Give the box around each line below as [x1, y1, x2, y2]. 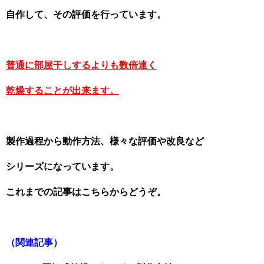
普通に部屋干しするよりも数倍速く [6, 60, 157, 70]
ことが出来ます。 [44, 85, 119, 95]
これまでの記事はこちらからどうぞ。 [6, 187, 166, 197]
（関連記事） [6, 237, 62, 247]
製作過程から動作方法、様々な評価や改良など [6, 136, 204, 146]
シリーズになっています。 [6, 161, 119, 171]
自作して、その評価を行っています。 [6, 9, 166, 19]
